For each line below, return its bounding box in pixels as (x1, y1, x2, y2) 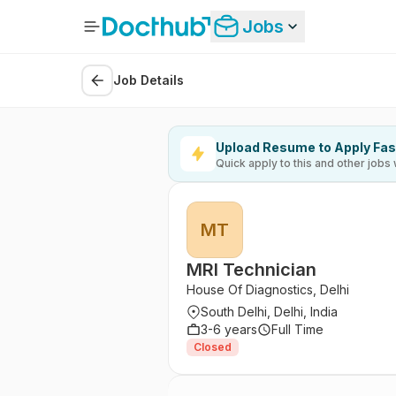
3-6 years (201, 322, 257, 337)
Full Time (271, 322, 324, 337)
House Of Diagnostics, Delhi (187, 282, 349, 297)
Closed (194, 340, 232, 354)
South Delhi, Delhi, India (201, 304, 338, 319)
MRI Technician (187, 259, 316, 280)
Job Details (113, 72, 184, 88)
